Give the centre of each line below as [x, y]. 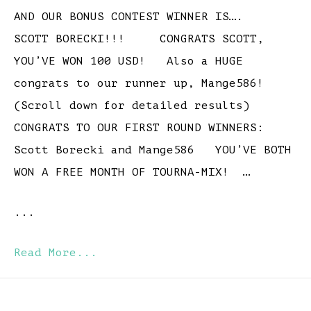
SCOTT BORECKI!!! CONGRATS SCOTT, [139, 39]
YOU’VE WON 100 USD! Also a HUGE [128, 61]
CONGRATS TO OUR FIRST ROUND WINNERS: [146, 128]
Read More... [56, 253]
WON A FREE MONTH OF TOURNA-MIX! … [132, 173]
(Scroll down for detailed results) [139, 106]
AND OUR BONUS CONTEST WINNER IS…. [135, 17]
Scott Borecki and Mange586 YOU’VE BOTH [153, 150]
